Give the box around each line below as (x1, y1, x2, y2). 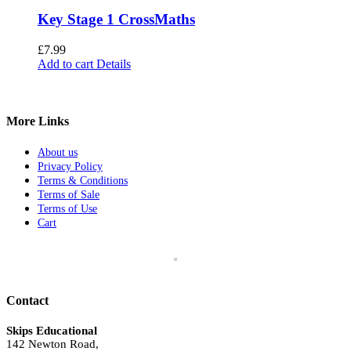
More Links (6, 114, 69, 128)
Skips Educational (6, 324, 97, 337)
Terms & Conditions (38, 175, 128, 187)
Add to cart (38, 56, 93, 71)
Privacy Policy (38, 161, 103, 173)
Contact (6, 293, 49, 307)
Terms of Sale (38, 189, 100, 201)
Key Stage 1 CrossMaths (38, 11, 195, 28)
